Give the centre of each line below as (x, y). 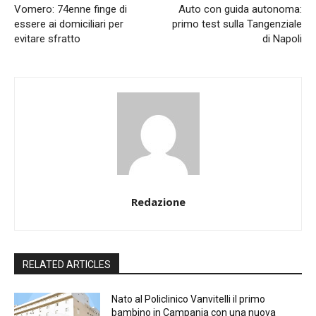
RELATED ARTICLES (67, 265)
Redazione (158, 202)
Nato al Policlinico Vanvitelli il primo (189, 299)
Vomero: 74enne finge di (71, 9)
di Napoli (282, 39)
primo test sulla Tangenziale (237, 24)
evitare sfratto (47, 39)
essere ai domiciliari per (69, 24)
